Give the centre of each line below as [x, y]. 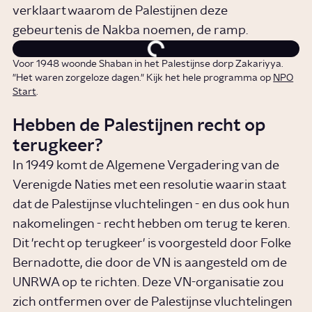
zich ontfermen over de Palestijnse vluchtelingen [153, 303]
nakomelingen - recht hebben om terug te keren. [151, 225]
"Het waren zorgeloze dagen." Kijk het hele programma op [143, 78]
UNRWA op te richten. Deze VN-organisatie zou [149, 283]
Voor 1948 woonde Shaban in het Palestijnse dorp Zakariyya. [148, 64]
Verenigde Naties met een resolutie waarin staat [149, 186]
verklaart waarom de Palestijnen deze [120, 11]
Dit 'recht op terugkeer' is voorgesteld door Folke [152, 244]
